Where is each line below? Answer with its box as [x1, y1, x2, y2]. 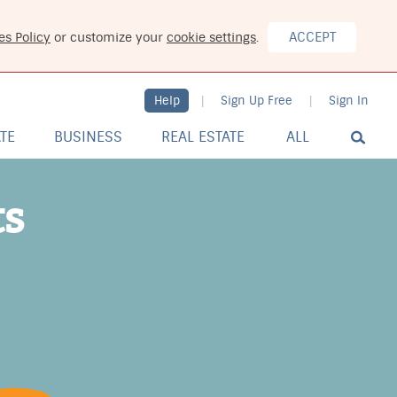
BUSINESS [54, 128, 122, 146]
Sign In [329, 93, 369, 108]
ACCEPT [288, 28, 336, 46]
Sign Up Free [221, 93, 292, 108]
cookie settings [167, 29, 256, 45]
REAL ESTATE [161, 128, 245, 146]
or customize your [51, 29, 167, 45]
